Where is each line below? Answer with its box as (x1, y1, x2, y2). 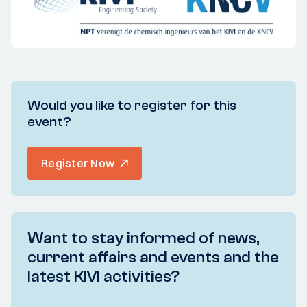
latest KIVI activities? (27, 267, 180, 286)
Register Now (41, 156, 114, 170)
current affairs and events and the (27, 247, 279, 267)
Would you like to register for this (27, 97, 236, 113)
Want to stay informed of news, (27, 228, 260, 247)
